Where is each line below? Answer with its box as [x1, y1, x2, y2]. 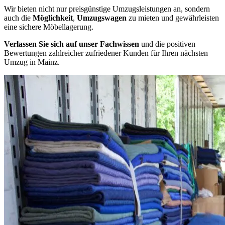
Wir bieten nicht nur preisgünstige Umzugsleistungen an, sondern [4, 5, 210, 13]
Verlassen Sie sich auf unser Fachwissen [4, 40, 139, 48]
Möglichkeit [33, 14, 73, 22]
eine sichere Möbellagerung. [4, 23, 93, 31]
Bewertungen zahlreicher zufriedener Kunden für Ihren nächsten [4, 49, 208, 57]
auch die [4, 14, 33, 22]
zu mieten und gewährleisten [127, 14, 219, 22]
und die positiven [139, 40, 195, 48]
